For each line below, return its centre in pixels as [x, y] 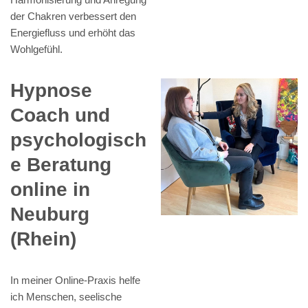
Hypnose [51, 91]
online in [50, 190]
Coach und [60, 115]
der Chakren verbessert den [73, 16]
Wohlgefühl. [36, 49]
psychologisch [78, 140]
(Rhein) [43, 239]
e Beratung [61, 165]
